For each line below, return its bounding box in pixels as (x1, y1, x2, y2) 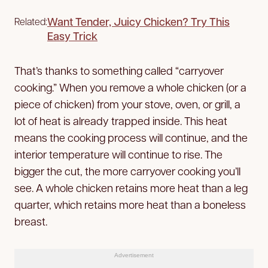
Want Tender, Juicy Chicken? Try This (47, 14, 230, 29)
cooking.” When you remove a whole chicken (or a (14, 80, 246, 94)
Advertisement (114, 251, 154, 258)
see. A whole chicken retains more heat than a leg (14, 180, 248, 194)
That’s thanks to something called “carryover (14, 63, 224, 77)
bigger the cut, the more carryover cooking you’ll (14, 163, 240, 178)
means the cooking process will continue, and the (14, 130, 248, 144)
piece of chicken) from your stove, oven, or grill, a (14, 96, 240, 111)
